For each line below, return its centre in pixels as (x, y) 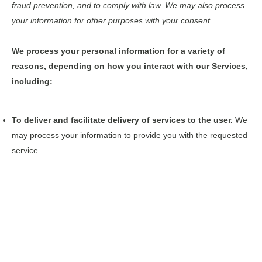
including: (32, 81)
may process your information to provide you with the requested (130, 135)
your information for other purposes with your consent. (112, 20)
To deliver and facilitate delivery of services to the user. (123, 120)
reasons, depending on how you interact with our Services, (130, 66)
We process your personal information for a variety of (118, 51)
